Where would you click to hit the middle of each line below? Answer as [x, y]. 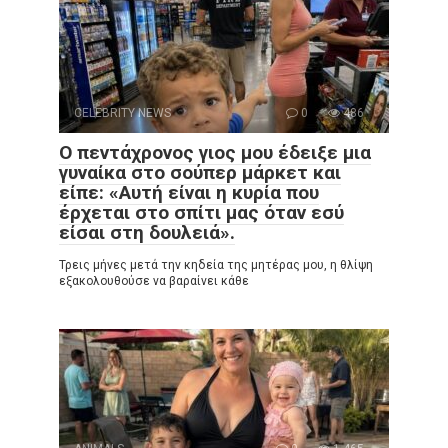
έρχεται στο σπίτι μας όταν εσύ [201, 212]
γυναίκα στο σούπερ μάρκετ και [200, 172]
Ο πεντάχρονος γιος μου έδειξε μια [215, 152]
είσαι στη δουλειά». [147, 232]
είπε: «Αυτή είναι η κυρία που [189, 192]
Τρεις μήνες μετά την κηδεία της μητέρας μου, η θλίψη [216, 264]
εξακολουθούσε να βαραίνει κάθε [154, 280]
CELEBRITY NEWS [122, 112]
